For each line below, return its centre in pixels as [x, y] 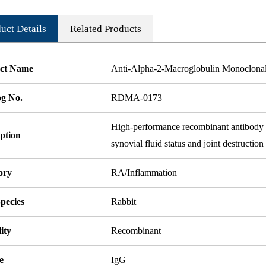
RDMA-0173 [137, 98]
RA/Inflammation [144, 172]
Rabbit [124, 202]
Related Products [106, 28]
